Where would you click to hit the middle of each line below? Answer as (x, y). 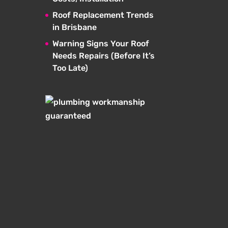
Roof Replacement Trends (103, 15)
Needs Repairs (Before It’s (104, 55)
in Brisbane (75, 27)
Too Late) (70, 68)
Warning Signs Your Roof (101, 43)
